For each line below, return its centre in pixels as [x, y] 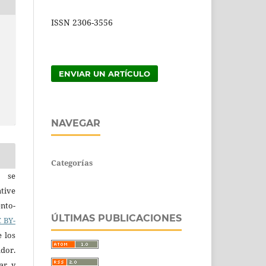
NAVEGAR [76, 123]
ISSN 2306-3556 [82, 22]
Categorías [72, 162]
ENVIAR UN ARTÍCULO [105, 73]
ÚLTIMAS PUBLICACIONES [116, 218]
